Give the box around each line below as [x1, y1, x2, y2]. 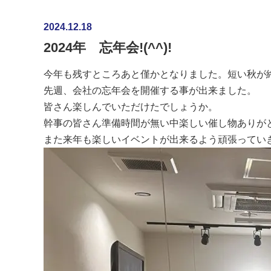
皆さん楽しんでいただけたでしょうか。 [44, 102, 218, 112]
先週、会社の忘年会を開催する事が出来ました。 [44, 85, 256, 96]
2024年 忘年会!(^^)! [44, 40, 172, 55]
